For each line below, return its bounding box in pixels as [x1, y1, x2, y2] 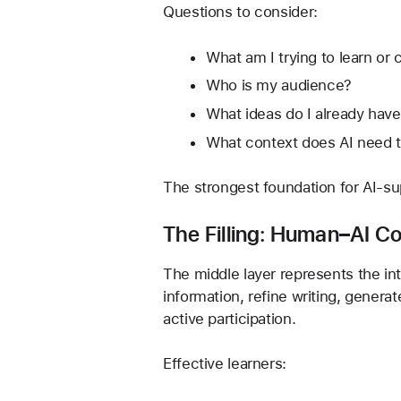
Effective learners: [163, 354, 286, 373]
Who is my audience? [206, 76, 352, 95]
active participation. [163, 309, 296, 328]
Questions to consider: [163, 3, 318, 21]
